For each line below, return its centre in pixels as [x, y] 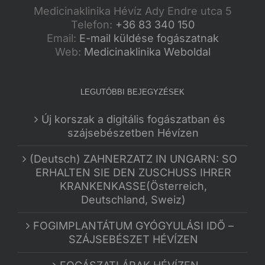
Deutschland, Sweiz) [133, 199]
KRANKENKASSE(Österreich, [133, 186]
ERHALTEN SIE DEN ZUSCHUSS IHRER [133, 172]
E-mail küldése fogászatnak [149, 38]
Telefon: [93, 24]
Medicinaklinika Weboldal [147, 51]
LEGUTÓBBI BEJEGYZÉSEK [132, 92]
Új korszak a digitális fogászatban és [133, 119]
